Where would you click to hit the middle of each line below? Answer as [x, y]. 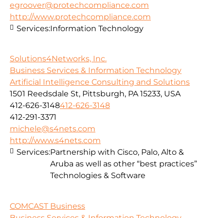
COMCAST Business [47, 206]
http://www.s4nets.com [55, 141]
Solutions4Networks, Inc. [58, 59]
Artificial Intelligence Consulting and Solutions [100, 82]
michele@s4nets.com [53, 129]
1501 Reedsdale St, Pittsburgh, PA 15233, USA [95, 94]
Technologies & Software [98, 176]
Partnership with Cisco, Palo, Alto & [117, 152]
